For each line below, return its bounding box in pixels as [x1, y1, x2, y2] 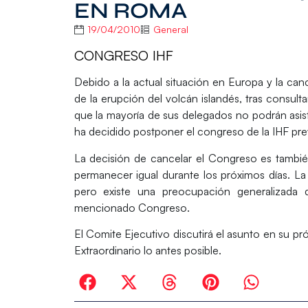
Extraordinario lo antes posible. [74, 243, 221, 257]
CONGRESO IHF [74, 46, 173, 64]
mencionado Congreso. [74, 200, 190, 214]
